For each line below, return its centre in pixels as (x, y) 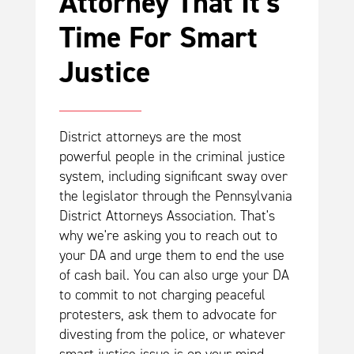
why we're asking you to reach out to (168, 235)
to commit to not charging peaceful (162, 294)
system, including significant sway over (173, 176)
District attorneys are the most (150, 136)
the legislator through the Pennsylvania (175, 196)
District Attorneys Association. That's (167, 215)
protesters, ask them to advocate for (168, 314)
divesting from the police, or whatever (172, 334)
